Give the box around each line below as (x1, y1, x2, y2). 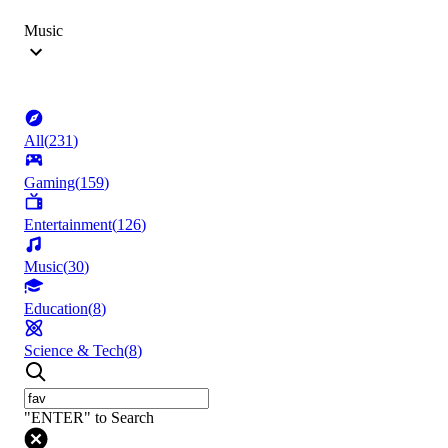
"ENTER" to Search (24, 409, 154, 427)
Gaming (24, 174, 75, 192)
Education (24, 300, 88, 318)
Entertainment (24, 216, 112, 234)
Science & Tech (24, 342, 124, 360)
